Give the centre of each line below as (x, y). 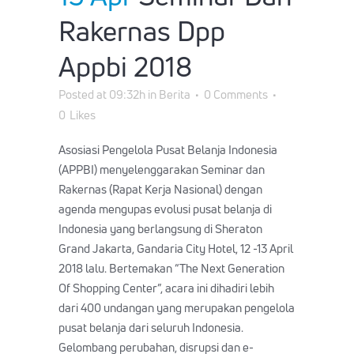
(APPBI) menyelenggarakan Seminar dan (162, 169)
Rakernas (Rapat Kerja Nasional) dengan (160, 189)
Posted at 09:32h (102, 94)
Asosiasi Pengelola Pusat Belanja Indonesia (168, 149)
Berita (175, 94)
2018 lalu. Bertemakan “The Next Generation (171, 268)
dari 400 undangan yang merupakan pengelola (177, 307)
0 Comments (236, 94)
